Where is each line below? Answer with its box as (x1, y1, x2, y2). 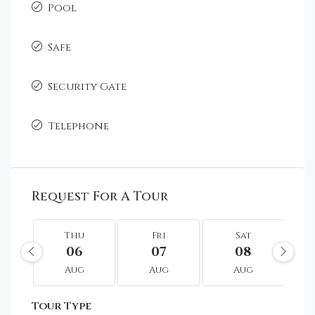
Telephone (48, 118, 109, 134)
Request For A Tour (32, 187, 168, 205)
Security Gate (48, 79, 127, 94)
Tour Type (32, 298, 91, 314)
